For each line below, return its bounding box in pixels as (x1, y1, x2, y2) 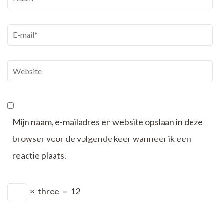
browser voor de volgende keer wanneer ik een (12, 133, 191, 144)
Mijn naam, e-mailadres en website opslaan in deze (12, 116, 203, 128)
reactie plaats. (12, 150, 66, 161)
